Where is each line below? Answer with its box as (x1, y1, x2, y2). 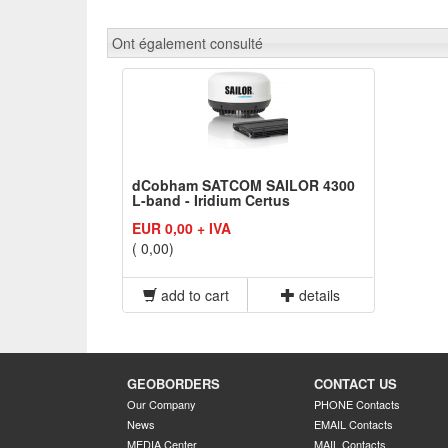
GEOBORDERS (127, 374, 220, 393)
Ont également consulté (112, 33, 263, 53)
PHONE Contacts (313, 396, 400, 412)
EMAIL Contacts (313, 416, 393, 432)
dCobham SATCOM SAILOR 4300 (132, 175, 355, 195)
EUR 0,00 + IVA (132, 218, 231, 238)
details (295, 285, 340, 305)
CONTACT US (313, 374, 397, 393)
